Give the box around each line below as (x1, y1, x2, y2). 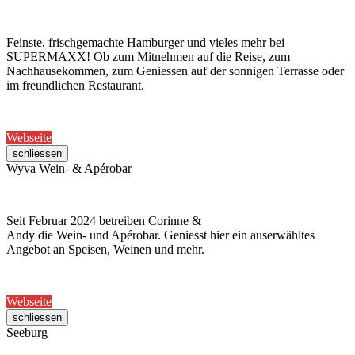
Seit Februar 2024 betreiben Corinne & (6, 214, 201, 228)
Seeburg (6, 326, 48, 340)
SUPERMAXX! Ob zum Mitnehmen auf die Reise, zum (6, 50, 290, 64)
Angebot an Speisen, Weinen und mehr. (6, 242, 204, 257)
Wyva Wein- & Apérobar (6, 162, 132, 176)
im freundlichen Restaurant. (6, 78, 144, 93)
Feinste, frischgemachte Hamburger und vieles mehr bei (6, 36, 284, 50)
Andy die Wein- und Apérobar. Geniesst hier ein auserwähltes (6, 228, 315, 242)
